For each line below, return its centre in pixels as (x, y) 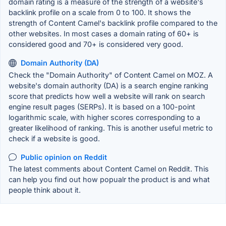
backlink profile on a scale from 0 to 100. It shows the (100, 13)
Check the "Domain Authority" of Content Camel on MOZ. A (111, 75)
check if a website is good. (54, 138)
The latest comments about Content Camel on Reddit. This (109, 169)
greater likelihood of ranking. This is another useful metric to (111, 128)
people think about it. (45, 190)
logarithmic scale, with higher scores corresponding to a (104, 117)
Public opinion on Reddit (64, 157)
